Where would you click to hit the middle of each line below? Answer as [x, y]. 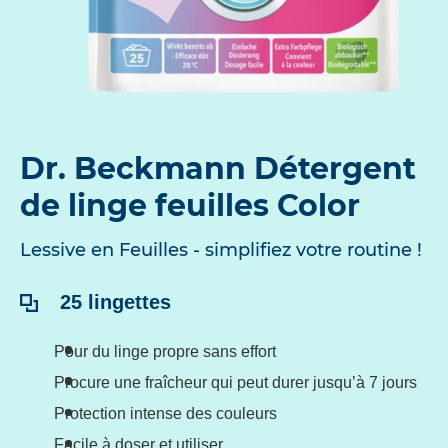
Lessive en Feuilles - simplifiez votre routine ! [221, 250]
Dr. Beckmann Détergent [218, 169]
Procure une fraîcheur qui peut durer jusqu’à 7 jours [235, 383]
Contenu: [62, 300]
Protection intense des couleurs [165, 414]
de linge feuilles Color [190, 206]
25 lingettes [112, 301]
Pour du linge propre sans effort [165, 352]
